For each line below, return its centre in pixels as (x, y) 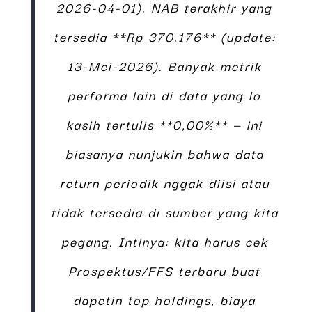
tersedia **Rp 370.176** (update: (164, 36)
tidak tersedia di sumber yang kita (164, 211)
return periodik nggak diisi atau (164, 182)
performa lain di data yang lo (165, 94)
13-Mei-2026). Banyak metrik (164, 65)
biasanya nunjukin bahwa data (164, 153)
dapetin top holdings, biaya (165, 299)
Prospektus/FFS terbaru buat (165, 270)
